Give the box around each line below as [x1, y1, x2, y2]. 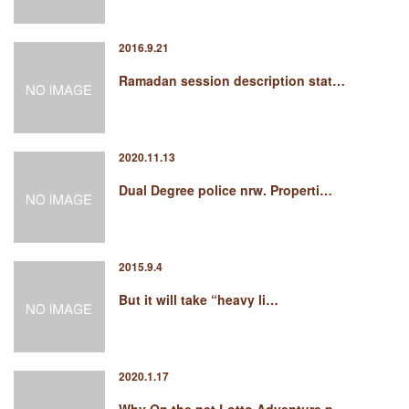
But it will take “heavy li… [119, 290, 278, 309]
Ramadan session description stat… [119, 71, 345, 89]
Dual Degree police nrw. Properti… [119, 181, 332, 199]
